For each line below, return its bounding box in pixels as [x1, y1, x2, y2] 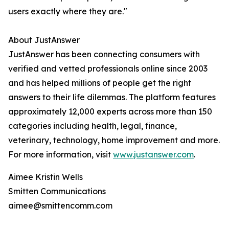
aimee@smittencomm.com [8, 200, 112, 211]
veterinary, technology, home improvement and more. [8, 135, 220, 146]
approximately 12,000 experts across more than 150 [8, 106, 212, 117]
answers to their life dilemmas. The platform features [8, 92, 216, 103]
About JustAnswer [8, 35, 80, 45]
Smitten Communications [8, 186, 106, 197]
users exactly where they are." [8, 6, 127, 17]
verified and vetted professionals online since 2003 [8, 63, 208, 74]
